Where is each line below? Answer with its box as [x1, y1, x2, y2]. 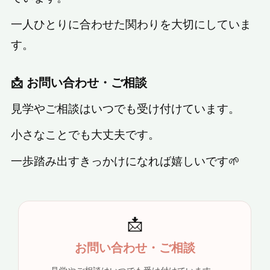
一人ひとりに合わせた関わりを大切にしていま [11, 14, 252, 31]
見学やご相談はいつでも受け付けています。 [11, 99, 240, 116]
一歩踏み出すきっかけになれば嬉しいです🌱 [11, 151, 240, 168]
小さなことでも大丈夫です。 [11, 125, 160, 142]
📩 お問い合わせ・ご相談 [11, 72, 148, 90]
